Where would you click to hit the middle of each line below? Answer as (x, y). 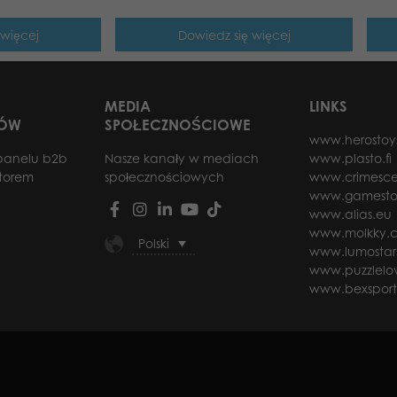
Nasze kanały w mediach (181, 159)
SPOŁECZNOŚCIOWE (177, 125)
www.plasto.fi (350, 159)
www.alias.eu (350, 214)
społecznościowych (164, 177)
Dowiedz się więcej (234, 35)
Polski (154, 243)
